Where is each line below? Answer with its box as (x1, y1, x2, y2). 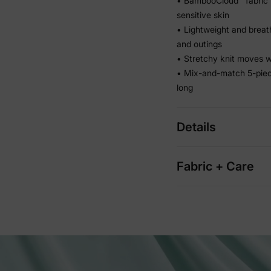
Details (177, 120, 216, 134)
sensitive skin (177, 10, 229, 20)
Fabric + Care (177, 159, 254, 174)
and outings (177, 39, 222, 49)
